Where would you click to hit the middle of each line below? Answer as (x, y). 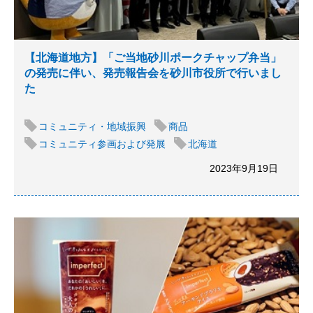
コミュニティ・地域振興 (92, 126)
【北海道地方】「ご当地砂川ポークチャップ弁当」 (153, 58)
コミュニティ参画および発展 (102, 144)
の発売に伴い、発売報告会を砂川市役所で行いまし (153, 73)
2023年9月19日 (244, 168)
